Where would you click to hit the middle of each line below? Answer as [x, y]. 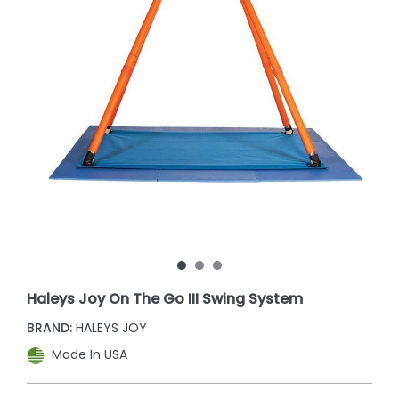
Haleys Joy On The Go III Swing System [165, 298]
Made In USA [90, 355]
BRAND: [50, 327]
